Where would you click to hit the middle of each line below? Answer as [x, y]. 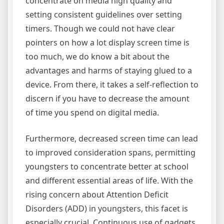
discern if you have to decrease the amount [107, 99]
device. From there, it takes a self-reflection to [112, 85]
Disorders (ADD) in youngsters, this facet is [107, 209]
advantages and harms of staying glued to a [109, 71]
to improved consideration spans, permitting [110, 153]
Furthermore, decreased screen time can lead [112, 139]
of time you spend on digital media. [92, 113]
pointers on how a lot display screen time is [107, 43]
